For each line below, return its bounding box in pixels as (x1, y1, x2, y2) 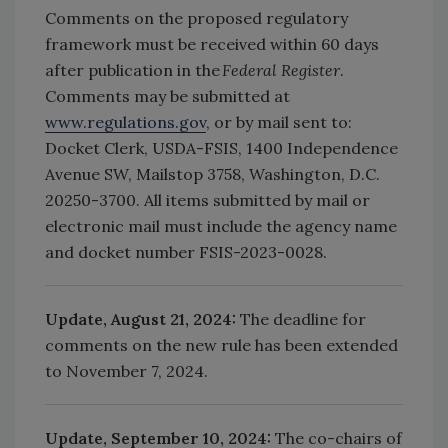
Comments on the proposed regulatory (45, 7, 348, 28)
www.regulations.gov (45, 111, 206, 132)
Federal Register (222, 59, 340, 80)
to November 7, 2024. (45, 360, 208, 381)
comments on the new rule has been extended (45, 334, 398, 355)
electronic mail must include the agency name (45, 215, 397, 236)
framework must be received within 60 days (45, 33, 379, 54)
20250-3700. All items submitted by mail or (45, 189, 370, 210)
